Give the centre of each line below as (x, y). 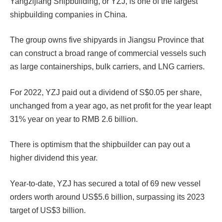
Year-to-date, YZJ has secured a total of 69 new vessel (105, 183)
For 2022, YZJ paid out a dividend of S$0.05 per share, (106, 92)
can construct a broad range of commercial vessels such (108, 54)
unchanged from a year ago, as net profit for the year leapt (111, 106)
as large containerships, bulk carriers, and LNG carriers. (107, 67)
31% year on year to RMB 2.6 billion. (74, 119)
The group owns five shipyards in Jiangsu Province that (107, 40)
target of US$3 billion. (48, 210)
